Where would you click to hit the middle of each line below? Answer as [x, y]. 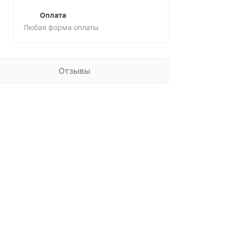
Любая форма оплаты [61, 27]
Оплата [53, 15]
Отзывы [74, 71]
